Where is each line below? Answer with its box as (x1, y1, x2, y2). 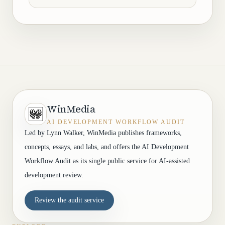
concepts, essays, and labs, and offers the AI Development (25, 143, 189, 151)
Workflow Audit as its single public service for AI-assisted (25, 157, 190, 165)
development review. (25, 171, 83, 179)
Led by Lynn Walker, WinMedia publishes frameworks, (25, 129, 182, 137)
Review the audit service (35, 196, 104, 204)
